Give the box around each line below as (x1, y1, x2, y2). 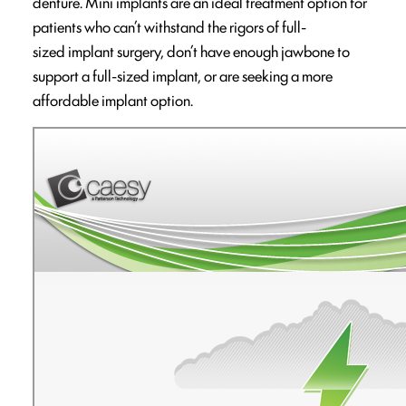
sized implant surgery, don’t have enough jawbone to (33, 40, 350, 63)
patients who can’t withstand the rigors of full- (33, 15, 306, 38)
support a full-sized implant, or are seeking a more (33, 64, 333, 87)
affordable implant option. (33, 89, 196, 111)
